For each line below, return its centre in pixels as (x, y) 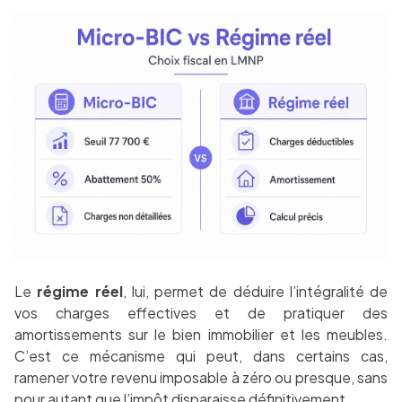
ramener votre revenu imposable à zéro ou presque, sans (201, 378)
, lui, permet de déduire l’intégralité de (255, 292)
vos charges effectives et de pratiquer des (201, 313)
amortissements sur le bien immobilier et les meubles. (201, 335)
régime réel (80, 292)
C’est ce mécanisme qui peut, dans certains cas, (201, 356)
